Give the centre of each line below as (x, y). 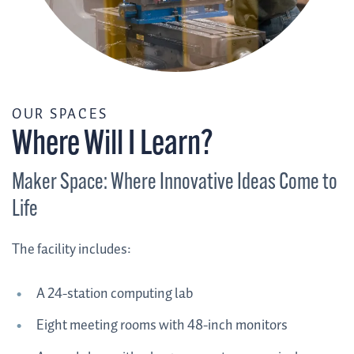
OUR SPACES (60, 114)
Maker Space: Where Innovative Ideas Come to (175, 183)
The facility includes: (72, 249)
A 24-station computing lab (114, 294)
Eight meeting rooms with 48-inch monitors (162, 326)
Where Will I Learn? (112, 145)
